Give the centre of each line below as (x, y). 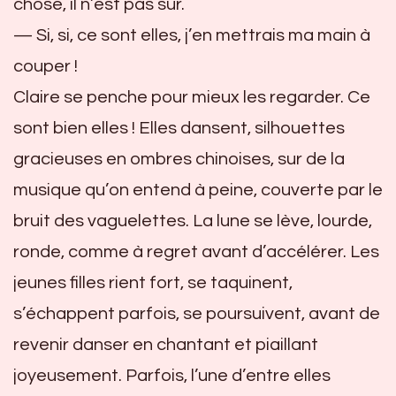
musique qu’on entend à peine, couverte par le (198, 190)
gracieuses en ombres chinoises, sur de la (179, 159)
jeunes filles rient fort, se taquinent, (153, 282)
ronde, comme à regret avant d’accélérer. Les (196, 251)
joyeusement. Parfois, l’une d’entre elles (172, 375)
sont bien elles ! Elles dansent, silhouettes (179, 128)
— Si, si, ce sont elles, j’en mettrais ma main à (192, 35)
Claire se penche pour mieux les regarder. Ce (192, 97)
